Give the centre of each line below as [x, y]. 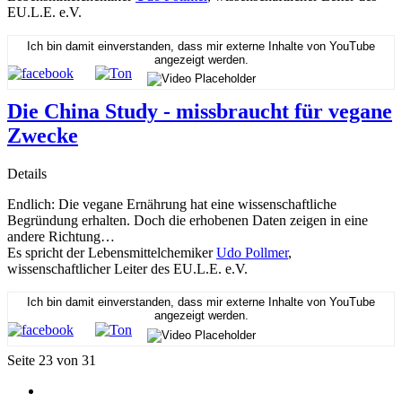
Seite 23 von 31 [52, 361]
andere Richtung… [61, 237]
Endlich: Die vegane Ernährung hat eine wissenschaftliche [172, 205]
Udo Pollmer [252, 253]
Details [27, 174]
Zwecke [43, 136]
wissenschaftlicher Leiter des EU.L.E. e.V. [127, 269]
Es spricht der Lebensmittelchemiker [112, 253]
